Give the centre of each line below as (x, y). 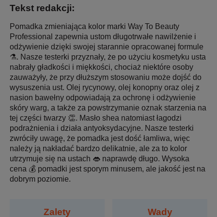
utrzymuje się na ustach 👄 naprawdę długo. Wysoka (100, 158)
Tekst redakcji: (42, 8)
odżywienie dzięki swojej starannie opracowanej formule (107, 46)
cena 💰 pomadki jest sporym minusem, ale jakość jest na (108, 169)
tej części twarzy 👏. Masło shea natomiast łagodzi (96, 118)
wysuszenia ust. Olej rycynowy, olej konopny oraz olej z (105, 87)
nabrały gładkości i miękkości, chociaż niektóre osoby (101, 67)
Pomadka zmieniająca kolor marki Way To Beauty (94, 26)
